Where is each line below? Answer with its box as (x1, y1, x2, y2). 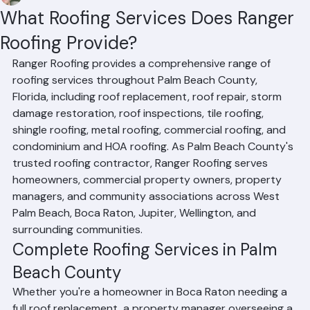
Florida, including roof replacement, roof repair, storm (12, 111, 284, 126)
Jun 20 (78, 11, 106, 22)
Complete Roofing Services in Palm (12, 261, 282, 282)
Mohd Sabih (30, 11, 77, 22)
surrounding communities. (12, 244, 143, 259)
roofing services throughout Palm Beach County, (12, 95, 260, 109)
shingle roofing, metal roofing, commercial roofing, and (12, 145, 289, 159)
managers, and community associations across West (12, 211, 282, 226)
